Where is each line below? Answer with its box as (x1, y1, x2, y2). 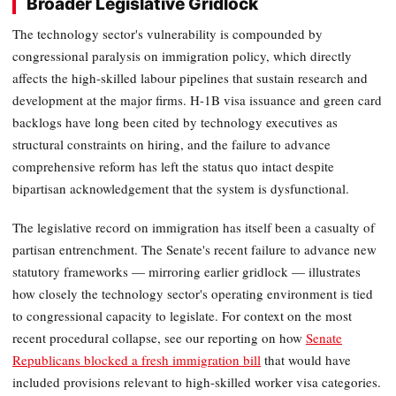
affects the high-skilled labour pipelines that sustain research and (12, 68, 368, 87)
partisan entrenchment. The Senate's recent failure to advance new (12, 240, 377, 259)
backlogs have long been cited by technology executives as (12, 112, 338, 131)
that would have (261, 351, 351, 369)
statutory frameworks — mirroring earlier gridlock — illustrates (12, 263, 361, 281)
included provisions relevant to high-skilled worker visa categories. (12, 373, 381, 392)
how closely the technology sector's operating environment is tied (12, 285, 373, 303)
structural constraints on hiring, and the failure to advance (12, 134, 331, 153)
